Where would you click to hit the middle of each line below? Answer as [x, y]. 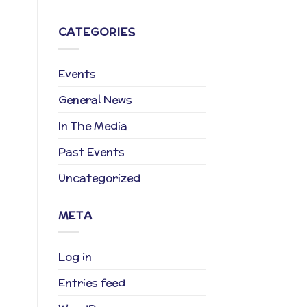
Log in [75, 257]
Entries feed [91, 283]
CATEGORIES [97, 32]
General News [95, 99]
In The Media [93, 125]
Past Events [91, 151]
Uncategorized [99, 177]
